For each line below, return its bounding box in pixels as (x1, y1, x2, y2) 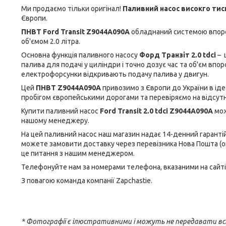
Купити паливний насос (21, 107, 100, 115)
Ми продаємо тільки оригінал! (21, 5, 123, 13)
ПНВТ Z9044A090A (36, 84, 102, 92)
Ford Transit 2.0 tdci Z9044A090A (100, 107, 214, 115)
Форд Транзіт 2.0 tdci (139, 51, 217, 59)
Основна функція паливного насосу (21, 51, 139, 59)
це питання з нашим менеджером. (21, 149, 135, 157)
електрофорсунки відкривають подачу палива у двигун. (21, 70, 209, 78)
